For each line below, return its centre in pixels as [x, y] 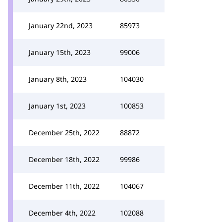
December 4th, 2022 [62, 213]
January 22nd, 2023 [61, 26]
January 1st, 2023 [57, 106]
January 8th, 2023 [58, 79]
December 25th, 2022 [64, 133]
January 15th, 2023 [60, 52]
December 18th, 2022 [64, 159]
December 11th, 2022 [64, 186]
